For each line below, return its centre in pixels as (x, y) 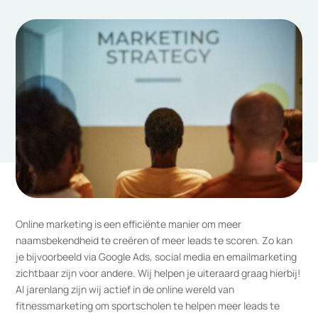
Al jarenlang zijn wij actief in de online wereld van (125, 289)
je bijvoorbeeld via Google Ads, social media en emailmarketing (157, 256)
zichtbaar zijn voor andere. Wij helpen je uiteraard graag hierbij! (158, 273)
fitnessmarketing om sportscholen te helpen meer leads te (148, 305)
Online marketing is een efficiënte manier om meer (129, 224)
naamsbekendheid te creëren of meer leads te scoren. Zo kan (154, 240)
